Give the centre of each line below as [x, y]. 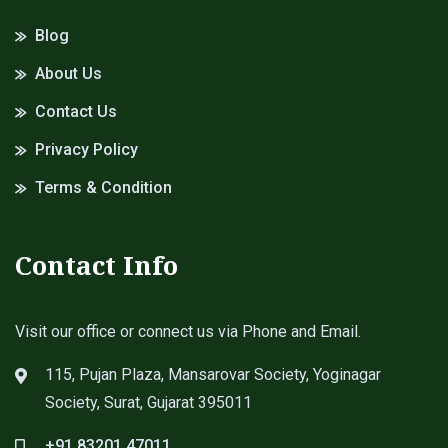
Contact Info [96, 265]
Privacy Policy [86, 150]
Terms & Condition [103, 188]
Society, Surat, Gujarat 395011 [148, 403]
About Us [68, 74]
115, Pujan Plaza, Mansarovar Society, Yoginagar [213, 375]
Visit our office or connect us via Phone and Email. [188, 332]
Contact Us [76, 112]
